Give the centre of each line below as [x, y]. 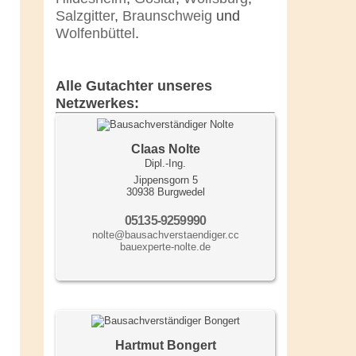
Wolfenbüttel [95, 34]
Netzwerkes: [97, 104]
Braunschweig [167, 16]
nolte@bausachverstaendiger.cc [165, 235]
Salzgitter [85, 16]
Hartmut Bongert [165, 346]
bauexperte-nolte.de [165, 247]
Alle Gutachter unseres [134, 86]
